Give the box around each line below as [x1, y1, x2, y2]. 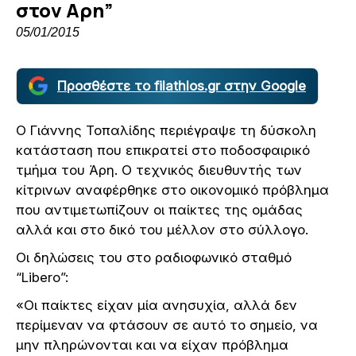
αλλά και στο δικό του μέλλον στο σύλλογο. [16, 221, 308, 238]
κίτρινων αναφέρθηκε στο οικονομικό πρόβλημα [16, 181, 329, 198]
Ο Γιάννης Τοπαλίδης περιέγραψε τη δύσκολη [16, 122, 316, 138]
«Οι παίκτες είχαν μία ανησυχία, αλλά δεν [16, 296, 297, 313]
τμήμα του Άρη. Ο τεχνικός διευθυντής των [16, 161, 302, 178]
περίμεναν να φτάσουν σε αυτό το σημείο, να [16, 316, 318, 333]
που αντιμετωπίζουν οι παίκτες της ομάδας [16, 201, 303, 218]
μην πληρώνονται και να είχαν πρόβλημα [16, 336, 288, 353]
